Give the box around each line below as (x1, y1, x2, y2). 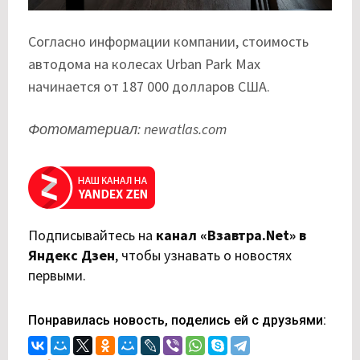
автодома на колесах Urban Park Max (28, 55, 260, 74)
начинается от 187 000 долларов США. (28, 77, 270, 96)
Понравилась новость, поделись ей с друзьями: (28, 313, 326, 329)
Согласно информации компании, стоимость (28, 32, 309, 51)
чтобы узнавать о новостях (121, 246, 292, 265)
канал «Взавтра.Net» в (156, 226, 306, 245)
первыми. (28, 266, 86, 285)
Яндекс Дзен (28, 246, 115, 265)
